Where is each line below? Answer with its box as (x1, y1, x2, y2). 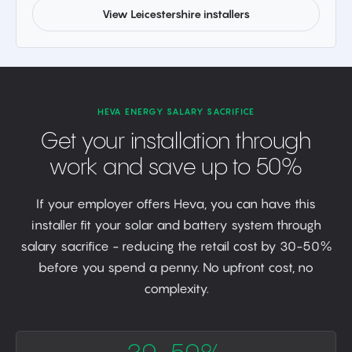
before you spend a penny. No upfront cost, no (38, 259, 313, 275)
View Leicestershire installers (102, 7, 250, 20)
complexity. (143, 280, 209, 296)
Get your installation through (41, 130, 311, 153)
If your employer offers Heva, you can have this (36, 196, 316, 211)
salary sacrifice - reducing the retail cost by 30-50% (20, 238, 332, 254)
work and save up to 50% (49, 156, 302, 179)
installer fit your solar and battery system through (31, 217, 321, 233)
